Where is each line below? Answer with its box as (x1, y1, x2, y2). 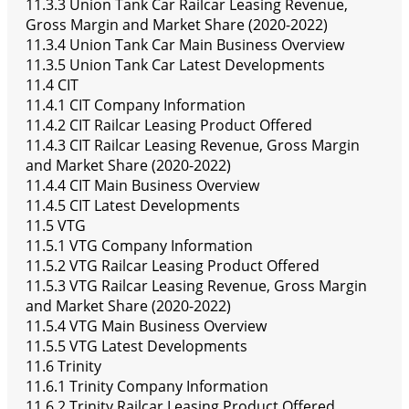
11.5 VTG (26, 215, 86, 236)
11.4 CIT (26, 75, 79, 96)
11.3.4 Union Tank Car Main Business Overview (26, 35, 344, 56)
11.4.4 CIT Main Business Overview (26, 175, 259, 196)
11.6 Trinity (26, 356, 101, 377)
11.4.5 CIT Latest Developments (26, 195, 240, 216)
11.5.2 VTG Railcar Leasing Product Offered (26, 256, 320, 277)
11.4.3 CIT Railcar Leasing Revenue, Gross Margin (26, 135, 360, 156)
